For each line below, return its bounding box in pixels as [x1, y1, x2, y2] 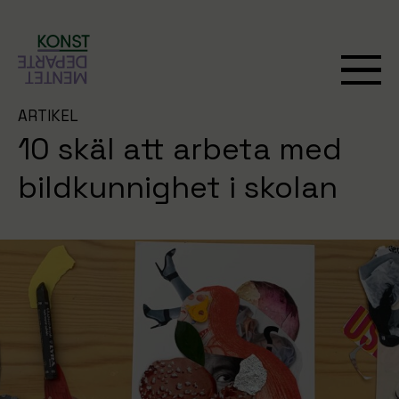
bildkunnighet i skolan [18, 168, 338, 207]
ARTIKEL [18, 106, 78, 126]
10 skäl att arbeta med [18, 130, 342, 168]
